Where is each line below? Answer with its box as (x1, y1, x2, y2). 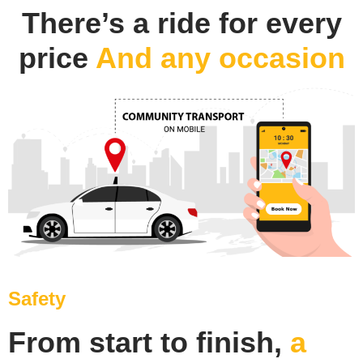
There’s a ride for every (21, 6, 342, 40)
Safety (8, 287, 66, 310)
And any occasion (95, 41, 345, 75)
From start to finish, (8, 325, 290, 359)
